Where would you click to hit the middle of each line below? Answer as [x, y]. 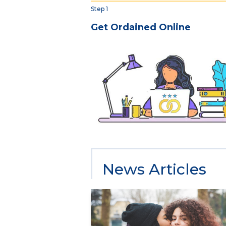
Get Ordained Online [141, 27]
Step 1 [99, 9]
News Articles [154, 169]
